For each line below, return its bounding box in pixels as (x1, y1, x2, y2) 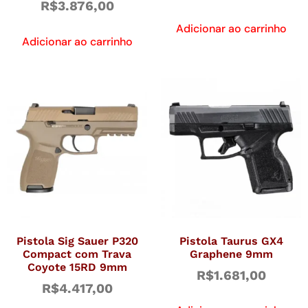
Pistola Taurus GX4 (179, 234, 283, 247)
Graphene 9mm (189, 247, 273, 261)
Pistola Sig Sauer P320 (16, 234, 138, 247)
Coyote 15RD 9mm (27, 260, 127, 274)
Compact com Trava (23, 247, 131, 261)
